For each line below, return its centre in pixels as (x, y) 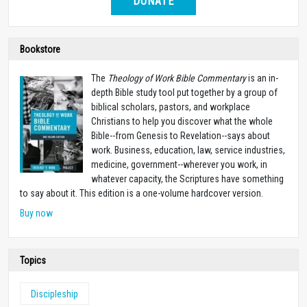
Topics (33, 260)
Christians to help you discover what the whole (182, 121)
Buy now (36, 213)
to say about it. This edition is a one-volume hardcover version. (142, 193)
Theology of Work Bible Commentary (177, 78)
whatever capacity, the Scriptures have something (187, 179)
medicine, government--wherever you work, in (179, 164)
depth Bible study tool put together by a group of (184, 92)
